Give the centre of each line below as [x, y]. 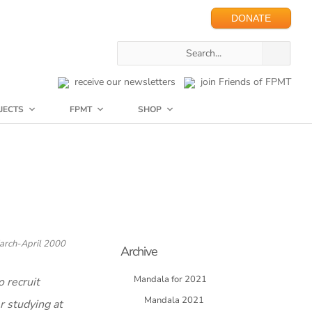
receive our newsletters [122, 82]
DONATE [251, 18]
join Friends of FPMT [243, 82]
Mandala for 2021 [170, 279]
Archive [139, 251]
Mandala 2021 [174, 300]
